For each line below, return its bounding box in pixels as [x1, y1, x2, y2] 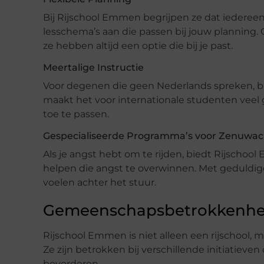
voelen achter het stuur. [43, 176, 156, 188]
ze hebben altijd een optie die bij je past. [43, 39, 233, 51]
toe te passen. [43, 108, 109, 120]
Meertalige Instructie [43, 61, 144, 73]
